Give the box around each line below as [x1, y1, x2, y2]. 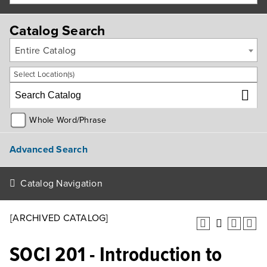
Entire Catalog [15, 45, 76, 57]
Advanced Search [10, 143, 88, 156]
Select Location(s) [14, 70, 75, 79]
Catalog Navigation [20, 178, 103, 190]
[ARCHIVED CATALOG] [10, 212, 108, 224]
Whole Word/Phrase [29, 114, 107, 125]
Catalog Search [10, 23, 105, 39]
